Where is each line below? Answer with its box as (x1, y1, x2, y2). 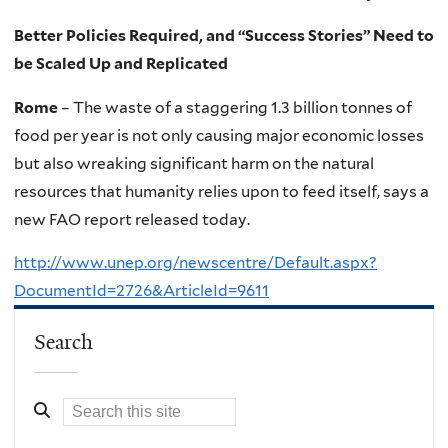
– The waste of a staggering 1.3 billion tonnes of (61, 97, 412, 117)
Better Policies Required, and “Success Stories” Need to (14, 26, 434, 46)
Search (34, 328, 94, 355)
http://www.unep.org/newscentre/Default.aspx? (14, 253, 377, 273)
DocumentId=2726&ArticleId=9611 (14, 281, 269, 301)
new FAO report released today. (14, 209, 250, 229)
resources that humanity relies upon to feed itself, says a (14, 181, 429, 201)
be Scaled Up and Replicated (14, 54, 228, 74)
